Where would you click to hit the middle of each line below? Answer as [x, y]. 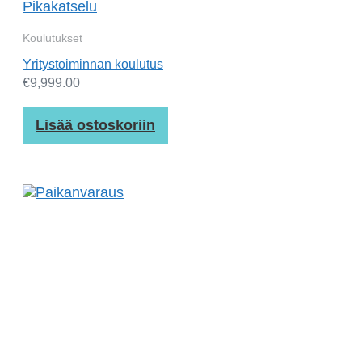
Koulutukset [53, 38]
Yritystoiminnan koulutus [93, 65]
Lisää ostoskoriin [95, 126]
